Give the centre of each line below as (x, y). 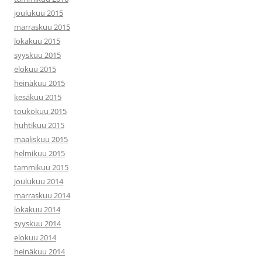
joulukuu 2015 (39, 13)
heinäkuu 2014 (39, 251)
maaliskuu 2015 (41, 139)
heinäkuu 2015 (39, 83)
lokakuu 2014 (37, 209)
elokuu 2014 (35, 237)
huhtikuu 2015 (39, 125)
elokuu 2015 (35, 69)
